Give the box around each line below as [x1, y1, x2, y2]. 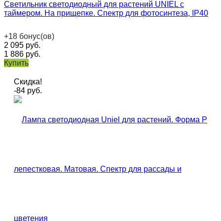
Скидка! [14, 77, 42, 86]
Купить [4, 59, 29, 68]
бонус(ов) [19, 32, 54, 41]
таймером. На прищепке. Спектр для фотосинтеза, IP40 [4, 9, 208, 18]
